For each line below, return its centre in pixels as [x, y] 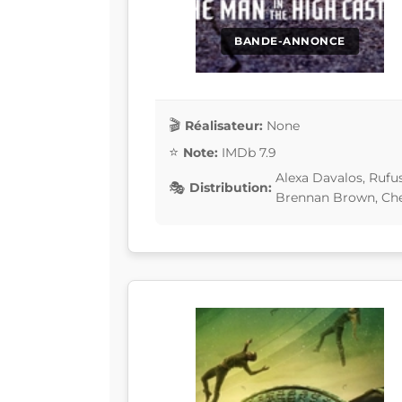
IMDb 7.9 [249, 152]
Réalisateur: [224, 125]
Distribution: [231, 188]
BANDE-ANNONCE [290, 41]
